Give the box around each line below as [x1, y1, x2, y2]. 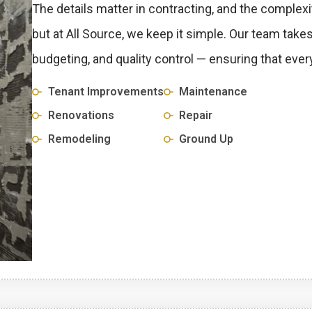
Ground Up [179, 132, 234, 146]
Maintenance [179, 84, 248, 98]
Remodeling [47, 132, 111, 146]
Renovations [47, 108, 114, 122]
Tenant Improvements [47, 84, 164, 98]
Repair [179, 108, 213, 122]
